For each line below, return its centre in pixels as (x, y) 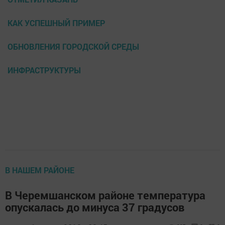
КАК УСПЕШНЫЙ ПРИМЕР (56, 23)
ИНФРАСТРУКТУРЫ (44, 70)
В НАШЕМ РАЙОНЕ (40, 170)
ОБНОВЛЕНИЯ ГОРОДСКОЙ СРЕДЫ (73, 47)
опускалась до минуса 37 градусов (95, 207)
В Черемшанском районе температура (105, 195)
